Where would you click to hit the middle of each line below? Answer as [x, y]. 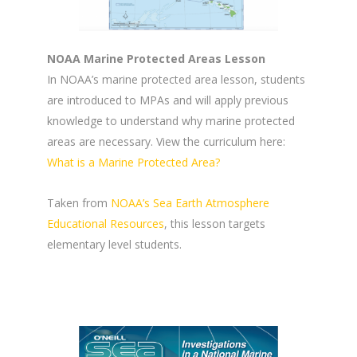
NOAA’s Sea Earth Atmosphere [190, 203]
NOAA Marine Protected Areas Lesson [156, 59]
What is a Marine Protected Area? [135, 163]
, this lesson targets [215, 224]
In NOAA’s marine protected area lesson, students [176, 80]
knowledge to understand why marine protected [171, 121]
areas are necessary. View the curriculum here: [166, 142]
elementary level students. [114, 245]
